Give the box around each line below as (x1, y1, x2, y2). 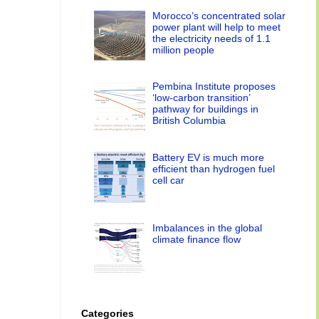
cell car (152, 174, 185, 186)
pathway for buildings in (152, 103, 259, 115)
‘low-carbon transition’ (152, 92, 251, 104)
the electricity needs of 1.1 (152, 32, 271, 44)
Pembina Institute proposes (152, 80, 276, 93)
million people (152, 43, 215, 56)
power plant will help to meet (152, 21, 281, 33)
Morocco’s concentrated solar (152, 9, 286, 21)
